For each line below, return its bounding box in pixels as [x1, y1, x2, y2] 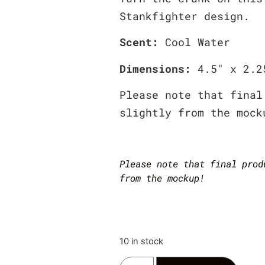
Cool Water [164, 35, 230, 50]
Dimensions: [119, 61, 198, 76]
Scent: [119, 35, 165, 50]
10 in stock [119, 236, 163, 247]
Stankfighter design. [119, 8, 250, 23]
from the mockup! [119, 172, 205, 185]
